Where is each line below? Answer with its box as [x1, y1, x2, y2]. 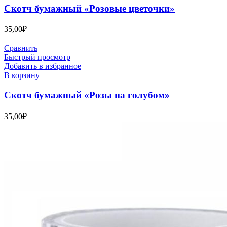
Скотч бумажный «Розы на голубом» [4, 90, 170, 101]
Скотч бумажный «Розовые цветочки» [4, 3, 175, 14]
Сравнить [4, 44, 37, 53]
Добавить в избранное [4, 62, 81, 71]
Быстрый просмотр [4, 53, 70, 62]
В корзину [4, 71, 40, 80]
